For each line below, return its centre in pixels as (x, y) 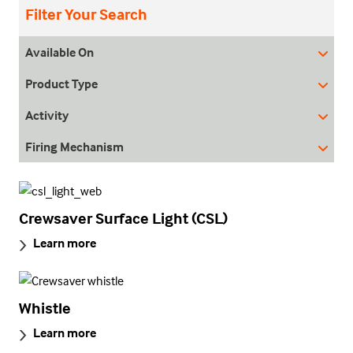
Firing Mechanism (74, 147)
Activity (47, 115)
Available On (59, 52)
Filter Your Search (86, 14)
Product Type (61, 84)
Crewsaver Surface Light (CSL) (123, 218)
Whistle (45, 308)
